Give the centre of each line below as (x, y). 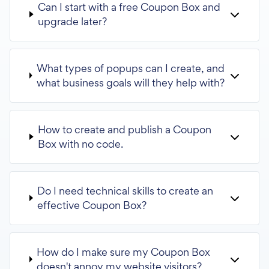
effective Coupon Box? (92, 205)
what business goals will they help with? (130, 82)
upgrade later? (73, 21)
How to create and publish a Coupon (125, 129)
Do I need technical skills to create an (125, 190)
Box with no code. (81, 144)
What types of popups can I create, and (130, 68)
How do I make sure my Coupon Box (124, 252)
